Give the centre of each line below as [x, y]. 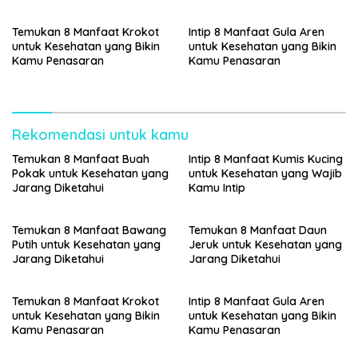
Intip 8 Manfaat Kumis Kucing [266, 159]
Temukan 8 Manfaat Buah [81, 159]
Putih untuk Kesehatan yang [86, 245]
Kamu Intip [217, 188]
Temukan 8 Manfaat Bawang [89, 230]
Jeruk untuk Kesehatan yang [265, 245]
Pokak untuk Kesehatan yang [90, 173]
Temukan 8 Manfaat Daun [258, 230]
